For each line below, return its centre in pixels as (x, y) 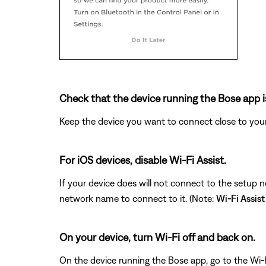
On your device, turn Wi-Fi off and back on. (157, 237)
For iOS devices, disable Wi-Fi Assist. (143, 160)
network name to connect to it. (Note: (138, 198)
